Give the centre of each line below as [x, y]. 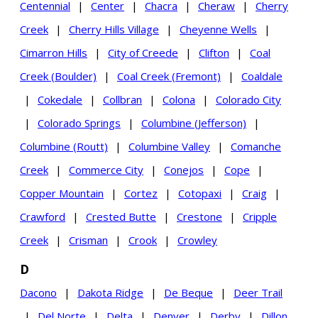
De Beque [188, 293]
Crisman [88, 240]
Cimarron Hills [54, 53]
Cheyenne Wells [218, 29]
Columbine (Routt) [64, 147]
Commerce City [106, 170]
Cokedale [60, 100]
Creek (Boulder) [58, 76]
